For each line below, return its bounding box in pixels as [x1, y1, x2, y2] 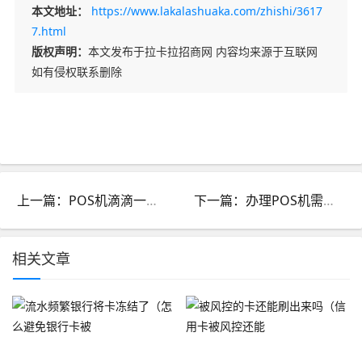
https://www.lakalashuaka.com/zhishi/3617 [90, 2, 322, 19]
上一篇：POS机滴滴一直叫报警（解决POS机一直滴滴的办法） [146, 191, 157, 209]
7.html [31, 23, 66, 39]
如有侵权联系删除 [31, 63, 122, 79]
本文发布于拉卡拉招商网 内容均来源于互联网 [87, 43, 318, 59]
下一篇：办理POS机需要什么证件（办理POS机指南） [323, 191, 335, 209]
